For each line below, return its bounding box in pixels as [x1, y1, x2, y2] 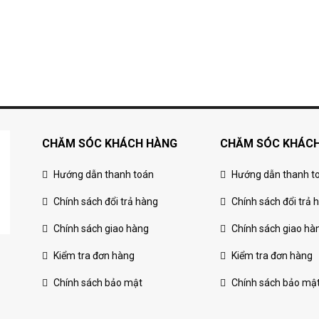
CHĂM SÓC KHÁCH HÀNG [42, 137, 177, 151]
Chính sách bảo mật [53, 277, 142, 289]
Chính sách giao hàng [53, 223, 149, 235]
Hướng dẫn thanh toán [53, 169, 154, 181]
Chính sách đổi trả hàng [53, 196, 158, 208]
